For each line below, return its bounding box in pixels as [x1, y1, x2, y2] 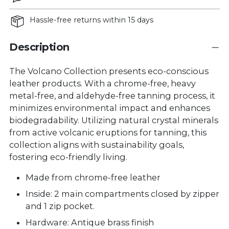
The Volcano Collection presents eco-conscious [9, 66, 209, 77]
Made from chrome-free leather [26, 172, 161, 183]
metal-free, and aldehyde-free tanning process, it [9, 90, 215, 101]
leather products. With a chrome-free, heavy [9, 78, 196, 89]
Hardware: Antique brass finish [26, 217, 154, 228]
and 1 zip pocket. [26, 201, 97, 212]
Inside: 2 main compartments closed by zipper [26, 189, 219, 199]
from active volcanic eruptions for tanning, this [9, 127, 207, 138]
